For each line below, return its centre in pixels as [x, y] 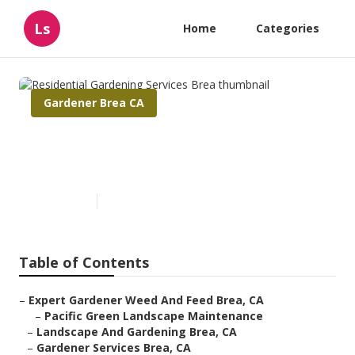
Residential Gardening [137, 143]
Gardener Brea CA [94, 103]
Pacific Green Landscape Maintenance [154, 316]
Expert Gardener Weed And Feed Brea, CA [146, 300]
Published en [60, 201]
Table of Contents [84, 263]
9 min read [130, 201]
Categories [288, 28]
